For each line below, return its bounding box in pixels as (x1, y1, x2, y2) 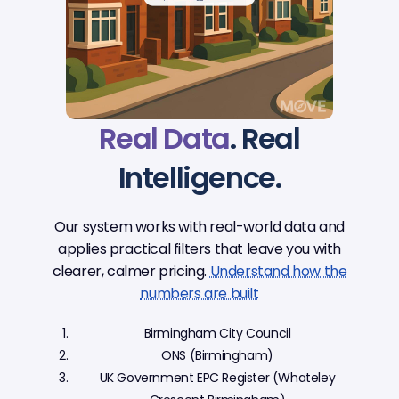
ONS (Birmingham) (161, 346, 273, 365)
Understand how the (209, 261, 347, 282)
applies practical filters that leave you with (57, 239, 341, 260)
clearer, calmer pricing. (52, 261, 210, 282)
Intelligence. (118, 158, 281, 199)
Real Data (99, 118, 230, 159)
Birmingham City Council (143, 324, 291, 343)
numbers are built (140, 283, 259, 305)
